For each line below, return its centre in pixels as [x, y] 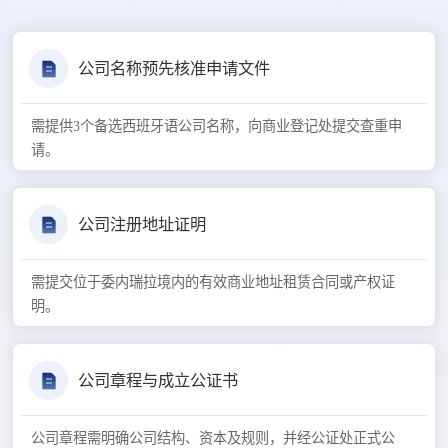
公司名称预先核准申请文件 [173, 68]
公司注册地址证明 [141, 224]
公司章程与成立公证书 [157, 380]
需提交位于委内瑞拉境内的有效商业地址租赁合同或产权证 [213, 282]
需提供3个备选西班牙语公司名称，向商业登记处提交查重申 [216, 126]
